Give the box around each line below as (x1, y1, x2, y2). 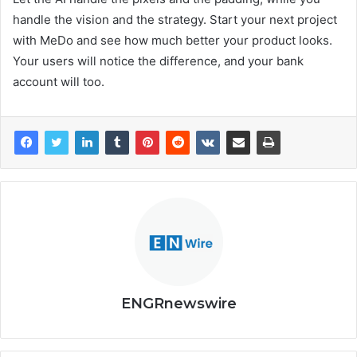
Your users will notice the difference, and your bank (13, 53, 304, 69)
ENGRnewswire (120, 295, 237, 313)
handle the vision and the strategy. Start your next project (13, 12, 337, 28)
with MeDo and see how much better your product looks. (13, 33, 332, 49)
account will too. (13, 74, 104, 90)
